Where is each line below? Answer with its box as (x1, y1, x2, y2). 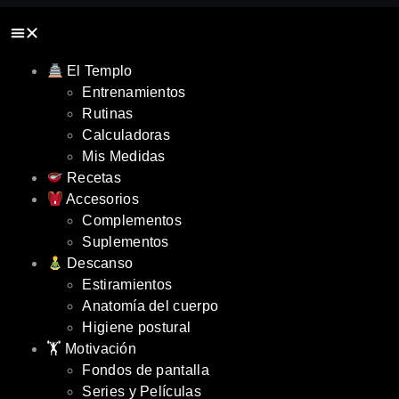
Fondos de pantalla (82, 362, 209, 378)
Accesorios (62, 191, 139, 207)
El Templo (62, 63, 133, 78)
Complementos (82, 213, 183, 228)
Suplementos (82, 234, 169, 249)
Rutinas (82, 106, 134, 121)
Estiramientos (82, 277, 173, 292)
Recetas (62, 170, 122, 185)
